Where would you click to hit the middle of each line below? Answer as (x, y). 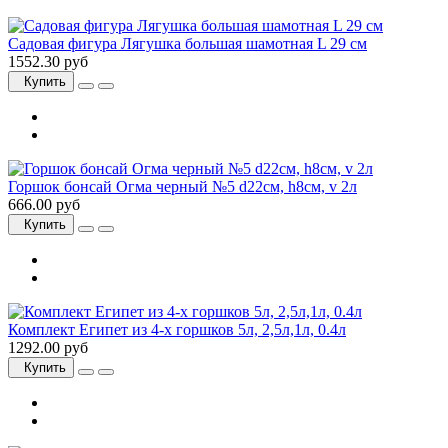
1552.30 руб (48, 62)
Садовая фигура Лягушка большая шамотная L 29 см (187, 44)
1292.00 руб (48, 348)
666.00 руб (44, 205)
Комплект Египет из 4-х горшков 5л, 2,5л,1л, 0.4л (177, 330)
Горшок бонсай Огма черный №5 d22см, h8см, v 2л (182, 187)
